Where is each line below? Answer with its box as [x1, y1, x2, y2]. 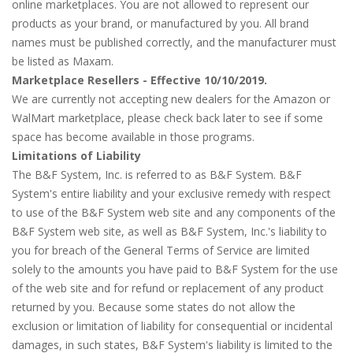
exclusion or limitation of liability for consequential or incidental [12, 318, 333, 333]
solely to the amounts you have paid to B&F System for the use [12, 262, 338, 277]
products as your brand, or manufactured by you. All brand [12, 16, 309, 31]
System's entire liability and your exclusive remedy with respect [12, 186, 331, 201]
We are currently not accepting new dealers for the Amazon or [12, 91, 330, 106]
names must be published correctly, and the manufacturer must [12, 35, 336, 50]
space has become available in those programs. [12, 129, 255, 144]
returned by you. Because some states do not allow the [12, 299, 295, 314]
